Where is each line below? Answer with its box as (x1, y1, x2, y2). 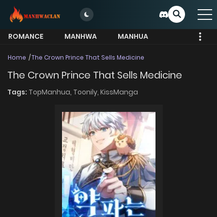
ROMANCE (8, 31, 44, 41)
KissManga (100, 87, 138, 97)
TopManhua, (29, 87, 73, 97)
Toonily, (73, 87, 100, 97)
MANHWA (64, 31, 97, 41)
